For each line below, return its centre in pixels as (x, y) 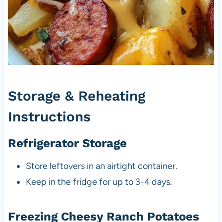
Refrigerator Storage (67, 143)
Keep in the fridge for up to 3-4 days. (99, 182)
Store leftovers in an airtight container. (101, 166)
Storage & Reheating (76, 96)
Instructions (49, 116)
